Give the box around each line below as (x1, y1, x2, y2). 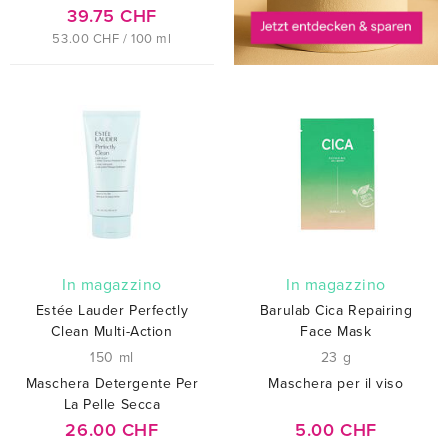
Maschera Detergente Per (25, 374, 199, 392)
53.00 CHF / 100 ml (52, 30, 172, 47)
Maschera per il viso (268, 374, 404, 392)
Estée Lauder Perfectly (35, 301, 189, 319)
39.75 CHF (66, 4, 158, 27)
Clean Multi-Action (51, 322, 173, 340)
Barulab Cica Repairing (259, 301, 413, 319)
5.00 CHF (295, 418, 377, 441)
